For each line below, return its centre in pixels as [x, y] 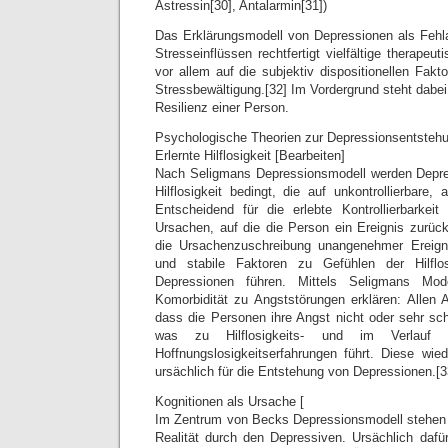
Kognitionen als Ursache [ [229, 401]
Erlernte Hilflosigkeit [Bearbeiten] [250, 155]
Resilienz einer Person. [222, 107]
